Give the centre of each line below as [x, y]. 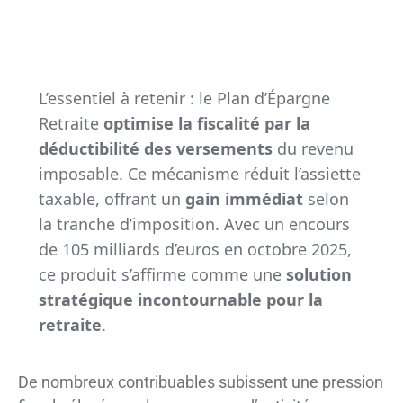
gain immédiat [244, 198]
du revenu [313, 148]
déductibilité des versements [155, 148]
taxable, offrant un [112, 198]
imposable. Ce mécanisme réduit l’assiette [199, 173]
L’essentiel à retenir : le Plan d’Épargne [184, 98]
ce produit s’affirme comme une [162, 274]
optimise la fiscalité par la [206, 123]
